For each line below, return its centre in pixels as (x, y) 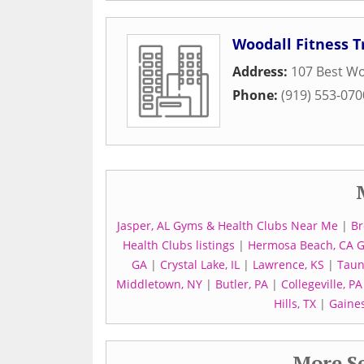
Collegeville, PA (322, 284)
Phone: (257, 95)
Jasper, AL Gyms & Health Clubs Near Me (227, 225)
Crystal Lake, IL (200, 264)
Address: (262, 71)
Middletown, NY (159, 284)
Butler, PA (242, 284)
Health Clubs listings (179, 245)
